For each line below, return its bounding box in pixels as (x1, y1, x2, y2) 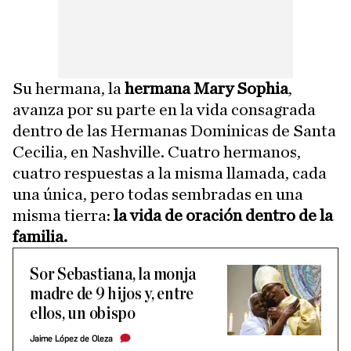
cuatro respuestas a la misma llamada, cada (13, 165, 327, 182)
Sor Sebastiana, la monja (30, 266, 196, 284)
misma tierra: (13, 207, 110, 224)
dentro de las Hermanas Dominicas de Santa (13, 122, 336, 139)
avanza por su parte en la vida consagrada (13, 101, 316, 118)
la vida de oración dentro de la (110, 207, 333, 224)
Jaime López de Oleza (30, 334, 113, 344)
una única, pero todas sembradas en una (13, 186, 303, 203)
